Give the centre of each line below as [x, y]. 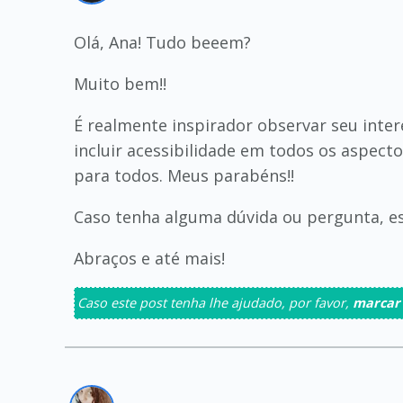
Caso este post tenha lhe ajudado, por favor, [215, 303]
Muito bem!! [120, 84]
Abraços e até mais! [149, 258]
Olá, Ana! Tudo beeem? [162, 42]
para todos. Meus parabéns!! [184, 175]
